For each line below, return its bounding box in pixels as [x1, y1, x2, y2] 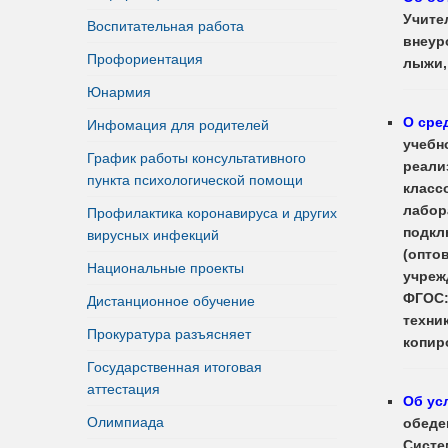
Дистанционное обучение [87, 292, 255, 309]
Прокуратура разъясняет [87, 325, 251, 342]
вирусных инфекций [87, 226, 219, 243]
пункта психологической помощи [87, 171, 303, 188]
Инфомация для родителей [87, 116, 269, 133]
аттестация [87, 380, 160, 397]
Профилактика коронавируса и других [87, 204, 337, 221]
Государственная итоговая [87, 358, 262, 375]
